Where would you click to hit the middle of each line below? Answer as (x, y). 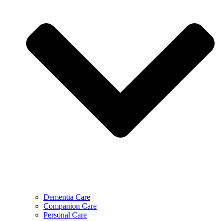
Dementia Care (67, 197)
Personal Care (65, 215)
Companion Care (70, 206)
